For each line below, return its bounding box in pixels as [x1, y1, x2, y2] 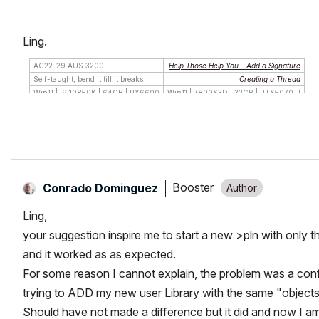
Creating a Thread [239, 74, 300, 83]
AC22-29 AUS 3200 [33, 61, 104, 70]
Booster [172, 180, 214, 195]
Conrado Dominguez [43, 180, 158, 195]
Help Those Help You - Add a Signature [169, 61, 300, 70]
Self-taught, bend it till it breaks [33, 74, 143, 83]
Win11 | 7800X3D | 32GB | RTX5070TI [167, 88, 300, 97]
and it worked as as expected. [23, 246, 176, 261]
